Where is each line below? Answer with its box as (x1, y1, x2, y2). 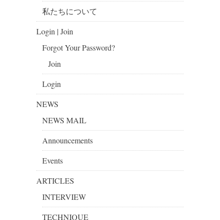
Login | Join (36, 26, 73, 37)
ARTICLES (36, 175, 74, 186)
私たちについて (42, 6, 97, 17)
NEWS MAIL (42, 115, 86, 126)
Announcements (42, 135, 93, 146)
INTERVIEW (42, 192, 86, 202)
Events (42, 155, 63, 166)
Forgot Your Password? (42, 42, 115, 53)
